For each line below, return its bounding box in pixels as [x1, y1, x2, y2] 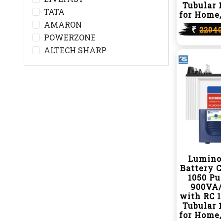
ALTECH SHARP [44, 45, 107, 55]
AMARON [44, 19, 82, 30]
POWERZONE [44, 32, 96, 42]
